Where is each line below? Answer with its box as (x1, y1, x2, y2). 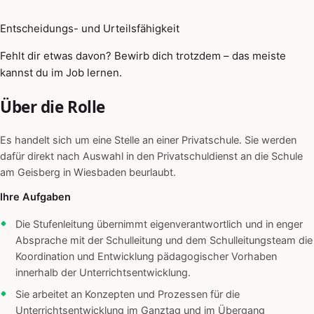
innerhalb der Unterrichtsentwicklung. (15, 266, 191, 280)
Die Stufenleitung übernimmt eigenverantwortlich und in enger (15, 218, 303, 231)
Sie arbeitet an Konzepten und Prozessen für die (15, 288, 240, 301)
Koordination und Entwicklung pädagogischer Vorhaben (15, 250, 277, 264)
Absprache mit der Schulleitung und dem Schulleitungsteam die (15, 234, 313, 247)
